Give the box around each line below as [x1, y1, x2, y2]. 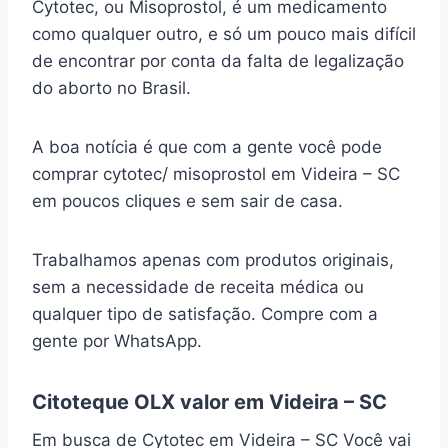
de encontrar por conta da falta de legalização [32, 51, 404, 72]
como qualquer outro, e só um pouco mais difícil [32, 24, 416, 45]
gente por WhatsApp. [32, 331, 207, 352]
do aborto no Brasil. [32, 78, 196, 99]
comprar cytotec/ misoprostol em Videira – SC [32, 164, 400, 185]
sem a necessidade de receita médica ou [32, 277, 364, 298]
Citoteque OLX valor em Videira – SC [32, 390, 387, 415]
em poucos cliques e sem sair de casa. [32, 191, 343, 212]
